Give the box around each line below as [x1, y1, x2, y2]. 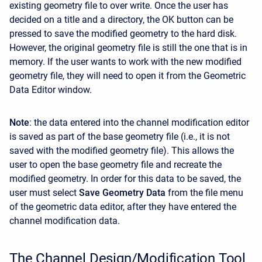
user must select [9, 187, 79, 199]
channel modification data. [9, 215, 120, 227]
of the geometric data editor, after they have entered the [9, 201, 236, 213]
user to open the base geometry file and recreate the [9, 159, 222, 171]
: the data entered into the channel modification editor [29, 117, 249, 129]
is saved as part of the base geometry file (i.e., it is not [9, 131, 230, 143]
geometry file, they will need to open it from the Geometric [9, 70, 246, 82]
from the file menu [166, 187, 243, 199]
